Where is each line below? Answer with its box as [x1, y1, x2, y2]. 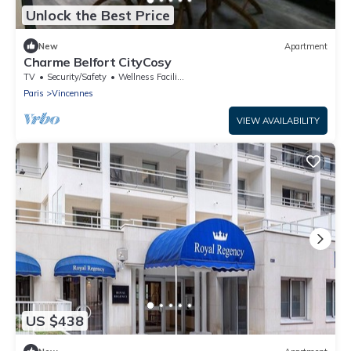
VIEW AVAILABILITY [237, 115, 320, 127]
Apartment [284, 40, 327, 52]
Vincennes [52, 88, 93, 100]
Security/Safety [47, 71, 107, 83]
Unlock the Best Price [26, 5, 170, 24]
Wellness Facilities [118, 71, 177, 83]
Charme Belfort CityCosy [24, 54, 172, 71]
